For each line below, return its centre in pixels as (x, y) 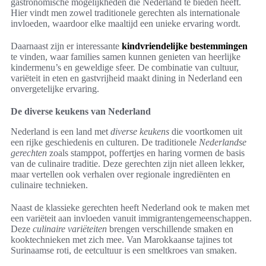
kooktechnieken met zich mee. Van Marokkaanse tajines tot (121, 240)
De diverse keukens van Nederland (81, 112)
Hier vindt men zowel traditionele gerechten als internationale (125, 13)
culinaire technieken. (49, 185)
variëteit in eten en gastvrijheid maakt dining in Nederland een (126, 78)
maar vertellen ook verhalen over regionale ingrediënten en (121, 175)
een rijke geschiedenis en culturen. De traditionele (105, 142)
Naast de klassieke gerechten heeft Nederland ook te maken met (130, 208)
